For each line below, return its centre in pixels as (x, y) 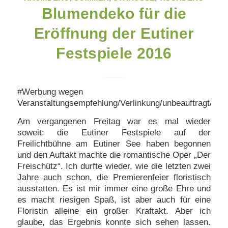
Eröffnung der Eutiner (114, 33)
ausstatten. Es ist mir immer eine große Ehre (105, 189)
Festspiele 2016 (114, 53)
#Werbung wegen (50, 92)
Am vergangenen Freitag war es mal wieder (114, 122)
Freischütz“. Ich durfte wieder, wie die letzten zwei (114, 166)
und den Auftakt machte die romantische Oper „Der (114, 155)
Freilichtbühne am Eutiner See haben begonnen (114, 144)
